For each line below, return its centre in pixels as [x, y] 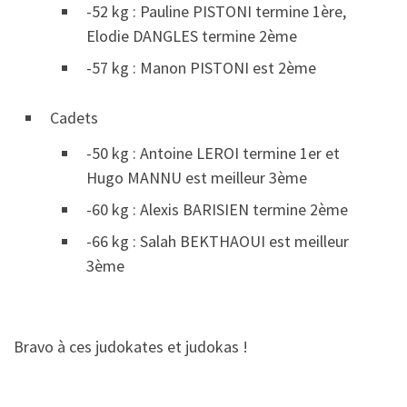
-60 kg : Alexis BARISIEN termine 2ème [217, 209]
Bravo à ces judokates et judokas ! [131, 347]
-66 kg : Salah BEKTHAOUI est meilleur [218, 241]
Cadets [74, 117]
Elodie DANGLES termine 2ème [192, 35]
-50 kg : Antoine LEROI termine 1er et [213, 153]
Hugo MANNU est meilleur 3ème [197, 177]
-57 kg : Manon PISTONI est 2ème [201, 67]
